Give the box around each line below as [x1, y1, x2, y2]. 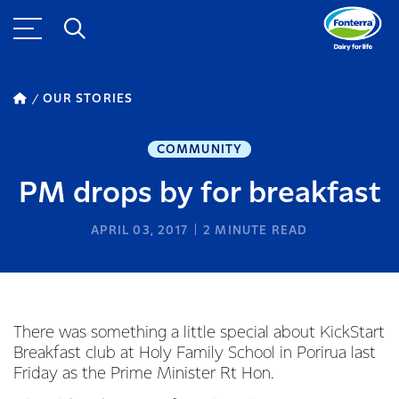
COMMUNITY [156, 143, 243, 156]
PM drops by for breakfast [18, 179, 381, 208]
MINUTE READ [211, 224, 308, 237]
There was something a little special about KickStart [13, 324, 385, 341]
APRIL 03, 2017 [91, 224, 189, 237]
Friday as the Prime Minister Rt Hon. [13, 365, 279, 382]
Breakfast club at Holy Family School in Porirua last [13, 345, 376, 362]
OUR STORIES [43, 92, 134, 105]
